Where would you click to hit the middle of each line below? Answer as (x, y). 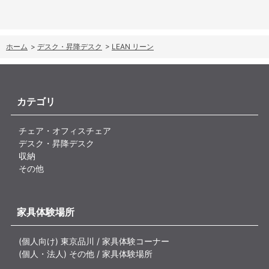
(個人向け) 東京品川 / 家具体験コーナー (94, 241)
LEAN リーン (133, 46)
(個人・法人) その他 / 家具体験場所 (86, 253)
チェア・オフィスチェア (65, 130)
